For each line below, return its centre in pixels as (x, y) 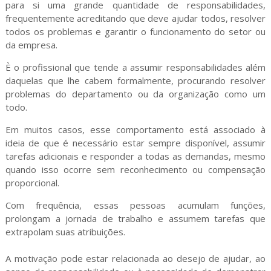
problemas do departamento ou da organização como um (135, 94)
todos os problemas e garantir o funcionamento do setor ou (135, 31)
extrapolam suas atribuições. (66, 232)
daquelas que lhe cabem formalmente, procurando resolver (135, 80)
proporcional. (32, 183)
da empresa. (31, 45)
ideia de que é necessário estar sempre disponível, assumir (135, 143)
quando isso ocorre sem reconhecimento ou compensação (135, 169)
